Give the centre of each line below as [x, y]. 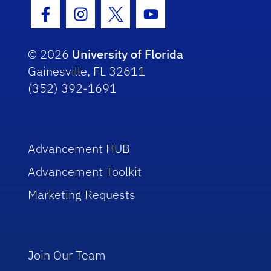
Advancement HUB [79, 149]
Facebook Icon [84, 22]
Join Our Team [67, 255]
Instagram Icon [122, 22]
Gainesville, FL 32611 [87, 71]
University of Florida [128, 54]
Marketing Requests [82, 195]
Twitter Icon [147, 22]
